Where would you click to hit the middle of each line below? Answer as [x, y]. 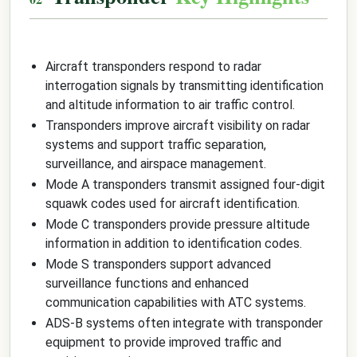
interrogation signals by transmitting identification [184, 86]
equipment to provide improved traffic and [163, 342]
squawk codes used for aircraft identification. [173, 204]
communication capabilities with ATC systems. [176, 302]
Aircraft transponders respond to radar [153, 67]
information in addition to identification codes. [174, 243]
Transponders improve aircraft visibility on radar [178, 126]
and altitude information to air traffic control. [170, 105]
